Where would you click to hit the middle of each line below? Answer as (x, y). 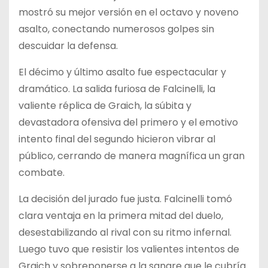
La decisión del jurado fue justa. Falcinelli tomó (125, 199)
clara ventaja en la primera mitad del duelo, (121, 215)
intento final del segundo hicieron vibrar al (117, 139)
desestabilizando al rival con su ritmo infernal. (125, 232)
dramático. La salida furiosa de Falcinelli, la (117, 89)
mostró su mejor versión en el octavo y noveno (129, 12)
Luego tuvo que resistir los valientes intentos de (129, 249)
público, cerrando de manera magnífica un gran (132, 156)
